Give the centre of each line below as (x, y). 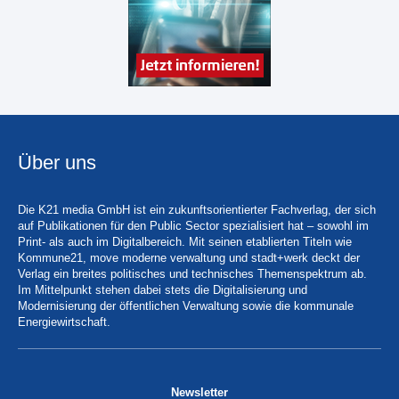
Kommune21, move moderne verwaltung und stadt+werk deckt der (189, 257)
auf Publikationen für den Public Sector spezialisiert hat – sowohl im (193, 225)
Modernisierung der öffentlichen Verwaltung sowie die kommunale (186, 305)
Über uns (57, 162)
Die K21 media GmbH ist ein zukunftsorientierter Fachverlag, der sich (197, 209)
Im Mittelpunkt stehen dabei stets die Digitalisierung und (163, 289)
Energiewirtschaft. (64, 322)
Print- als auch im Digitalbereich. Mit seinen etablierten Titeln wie (185, 241)
